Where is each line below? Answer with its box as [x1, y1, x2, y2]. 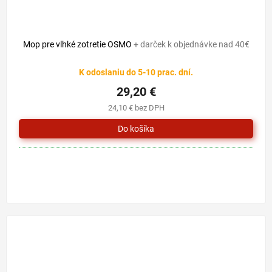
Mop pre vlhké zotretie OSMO [22, 39, 134, 50]
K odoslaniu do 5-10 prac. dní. [79, 67, 193, 78]
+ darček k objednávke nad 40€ [133, 39, 250, 50]
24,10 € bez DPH [107, 103, 165, 113]
